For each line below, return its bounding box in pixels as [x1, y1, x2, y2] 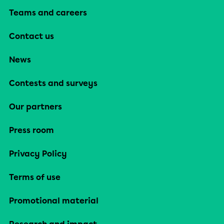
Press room [9, 125, 54, 135]
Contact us [9, 31, 54, 41]
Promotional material [9, 196, 98, 205]
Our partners [9, 102, 62, 111]
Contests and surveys [9, 78, 97, 88]
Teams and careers [9, 8, 87, 17]
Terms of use [9, 172, 60, 182]
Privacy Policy [9, 149, 67, 158]
